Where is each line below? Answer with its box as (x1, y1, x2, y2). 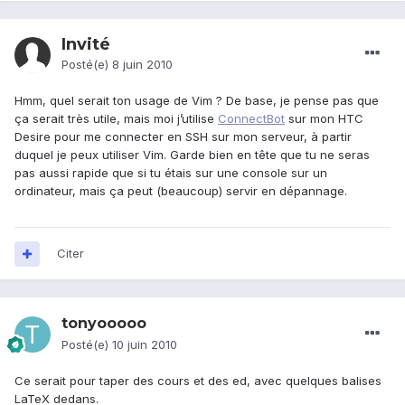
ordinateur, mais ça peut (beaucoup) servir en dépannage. (14, 184, 347, 199)
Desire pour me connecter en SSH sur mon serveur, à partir (14, 129, 352, 145)
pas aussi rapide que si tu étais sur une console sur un (14, 165, 327, 181)
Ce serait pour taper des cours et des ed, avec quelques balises (14, 373, 381, 389)
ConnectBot (218, 111, 285, 127)
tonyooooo (61, 315, 146, 333)
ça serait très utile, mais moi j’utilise (14, 111, 218, 127)
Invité (61, 34, 110, 55)
